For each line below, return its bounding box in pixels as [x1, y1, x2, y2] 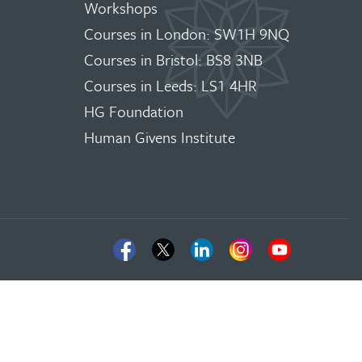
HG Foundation [84, 100, 183, 122]
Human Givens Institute [84, 126, 235, 148]
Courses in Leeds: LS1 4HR [84, 74, 257, 96]
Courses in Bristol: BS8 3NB [84, 48, 263, 70]
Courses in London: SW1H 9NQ [84, 23, 289, 44]
